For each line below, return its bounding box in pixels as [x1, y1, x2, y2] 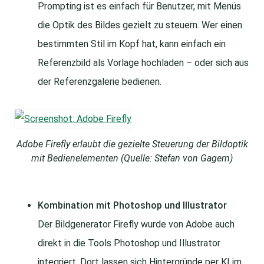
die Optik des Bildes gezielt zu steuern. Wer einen [38, 19, 242, 31]
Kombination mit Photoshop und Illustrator [38, 200, 227, 212]
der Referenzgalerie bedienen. [38, 76, 161, 88]
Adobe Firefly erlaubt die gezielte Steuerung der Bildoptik [16, 138, 248, 150]
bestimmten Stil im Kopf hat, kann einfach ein [38, 38, 226, 50]
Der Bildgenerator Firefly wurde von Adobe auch [38, 219, 235, 230]
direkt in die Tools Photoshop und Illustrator [38, 237, 220, 249]
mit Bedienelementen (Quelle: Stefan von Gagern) [31, 153, 233, 164]
